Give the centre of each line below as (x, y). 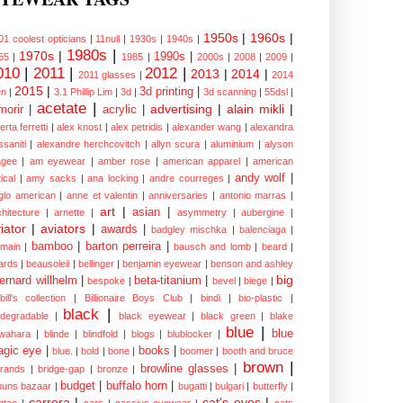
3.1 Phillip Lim (83, 92)
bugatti (192, 386)
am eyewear (58, 161)
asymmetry (201, 213)
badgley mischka (189, 230)
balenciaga (262, 230)
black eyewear (152, 316)
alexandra (272, 127)
